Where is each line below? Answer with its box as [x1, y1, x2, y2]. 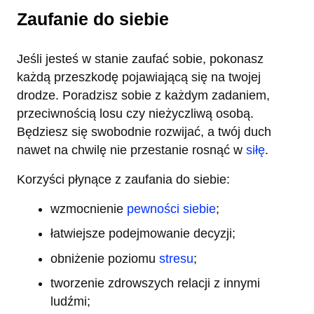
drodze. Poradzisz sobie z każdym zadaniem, [17, 88, 270, 102]
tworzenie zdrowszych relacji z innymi [50, 276, 260, 291]
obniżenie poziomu [50, 251, 159, 266]
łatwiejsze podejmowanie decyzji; [50, 226, 235, 241]
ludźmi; [50, 294, 90, 309]
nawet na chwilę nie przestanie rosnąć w [17, 142, 246, 157]
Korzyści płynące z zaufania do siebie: [17, 172, 230, 186]
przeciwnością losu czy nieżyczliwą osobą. [17, 106, 254, 121]
